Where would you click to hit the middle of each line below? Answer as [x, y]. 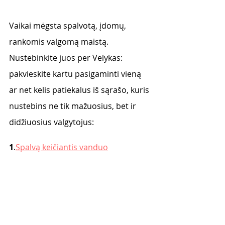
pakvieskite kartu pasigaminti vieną [76, 74]
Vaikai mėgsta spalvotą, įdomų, [69, 26]
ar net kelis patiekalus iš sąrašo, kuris [80, 90]
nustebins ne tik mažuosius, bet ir [74, 106]
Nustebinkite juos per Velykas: [67, 58]
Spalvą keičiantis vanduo [62, 147]
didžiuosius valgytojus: [52, 122]
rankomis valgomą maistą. [60, 42]
